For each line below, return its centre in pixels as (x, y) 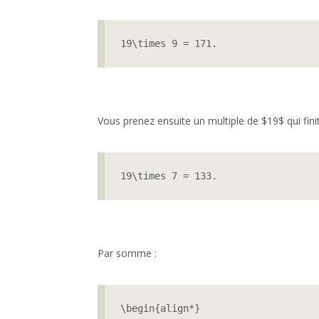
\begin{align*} (161, 308)
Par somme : (127, 253)
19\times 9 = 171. (169, 44)
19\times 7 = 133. (169, 176)
